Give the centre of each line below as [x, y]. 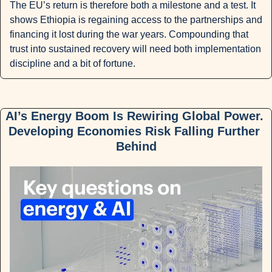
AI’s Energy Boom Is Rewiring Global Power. [134, 116]
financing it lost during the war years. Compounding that [129, 35]
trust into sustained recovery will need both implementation [135, 49]
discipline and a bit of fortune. [73, 64]
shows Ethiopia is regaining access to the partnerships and [136, 20]
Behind [136, 147]
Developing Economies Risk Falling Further [134, 131]
